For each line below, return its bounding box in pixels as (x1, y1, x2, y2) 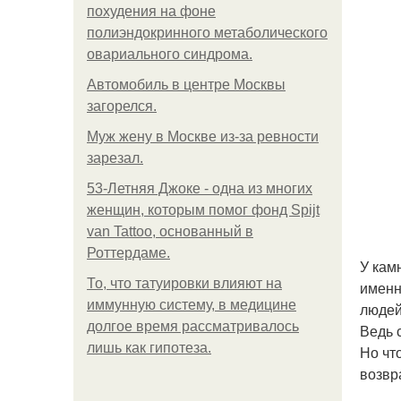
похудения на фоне (87, 4, 216, 19)
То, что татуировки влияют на (87, 276, 282, 291)
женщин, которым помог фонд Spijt (87, 202, 320, 218)
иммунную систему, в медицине (87, 297, 296, 312)
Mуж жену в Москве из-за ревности (87, 129, 319, 144)
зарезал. (87, 150, 143, 166)
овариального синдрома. (87, 47, 252, 62)
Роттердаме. (87, 245, 170, 260)
